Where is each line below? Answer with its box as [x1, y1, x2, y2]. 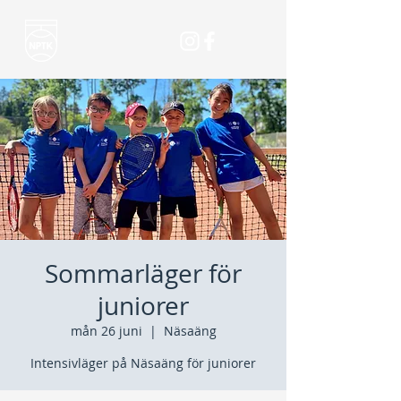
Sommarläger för [45, 257, 242, 290]
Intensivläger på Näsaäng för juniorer [30, 354, 256, 371]
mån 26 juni [70, 322, 142, 339]
